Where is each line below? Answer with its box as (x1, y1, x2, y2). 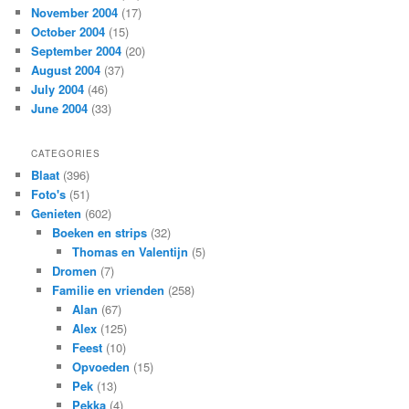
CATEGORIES (31, 147, 101, 160)
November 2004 (31, 3, 119, 21)
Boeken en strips (51, 224, 147, 241)
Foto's (31, 185, 67, 203)
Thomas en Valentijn (72, 243, 189, 260)
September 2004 (31, 41, 122, 59)
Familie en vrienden (51, 281, 164, 299)
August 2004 (31, 60, 101, 79)
